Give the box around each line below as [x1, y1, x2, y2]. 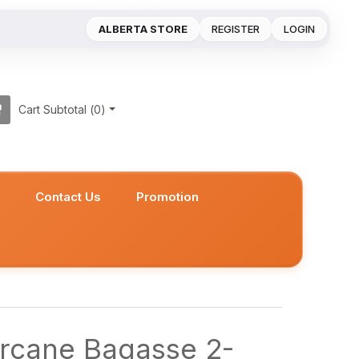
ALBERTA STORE [99, 22, 188, 35]
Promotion [136, 189, 200, 204]
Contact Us [35, 189, 102, 204]
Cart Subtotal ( [18, 103, 94, 116]
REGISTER [212, 22, 260, 35]
